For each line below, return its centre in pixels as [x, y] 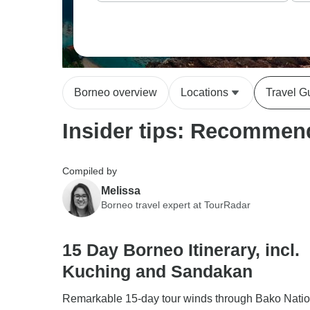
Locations [204, 92]
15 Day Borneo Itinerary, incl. [181, 250]
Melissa [121, 190]
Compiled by [90, 171]
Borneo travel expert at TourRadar [176, 204]
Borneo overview [116, 92]
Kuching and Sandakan [157, 271]
